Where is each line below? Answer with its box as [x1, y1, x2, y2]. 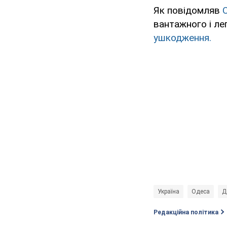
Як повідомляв [154, 4, 222, 16]
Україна [158, 187, 179, 195]
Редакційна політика [154, 208, 218, 216]
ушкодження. [154, 31, 211, 44]
